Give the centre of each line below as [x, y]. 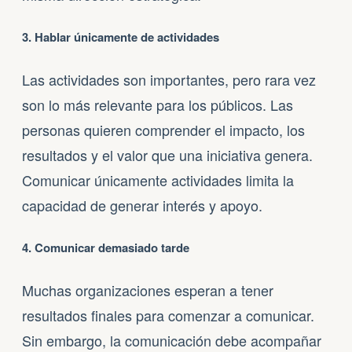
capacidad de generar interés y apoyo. [142, 205]
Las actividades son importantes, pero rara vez [169, 79]
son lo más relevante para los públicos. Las [158, 104]
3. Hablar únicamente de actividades [121, 37]
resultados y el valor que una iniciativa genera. [167, 154]
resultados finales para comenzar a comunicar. [168, 315]
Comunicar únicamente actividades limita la [158, 180]
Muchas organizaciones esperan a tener [148, 290]
